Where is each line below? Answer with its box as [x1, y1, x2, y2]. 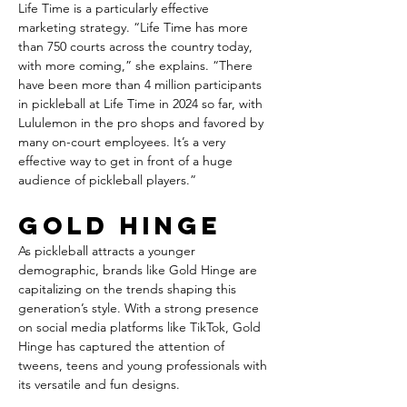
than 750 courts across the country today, [18, 38, 256, 55]
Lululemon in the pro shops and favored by [18, 114, 267, 131]
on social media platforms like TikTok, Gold [18, 319, 264, 335]
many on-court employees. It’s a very [18, 134, 229, 150]
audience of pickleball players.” [18, 172, 196, 188]
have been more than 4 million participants [18, 76, 265, 93]
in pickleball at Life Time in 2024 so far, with [18, 95, 266, 112]
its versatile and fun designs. [18, 376, 180, 392]
